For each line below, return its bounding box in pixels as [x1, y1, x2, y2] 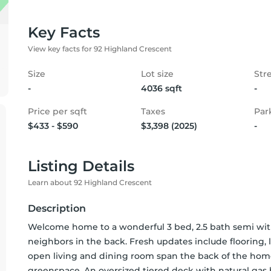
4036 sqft [141, 83, 182, 94]
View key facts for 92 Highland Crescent [28, 44, 172, 53]
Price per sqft [28, 106, 87, 117]
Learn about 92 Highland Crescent [28, 178, 152, 187]
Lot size [141, 68, 174, 79]
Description [28, 203, 86, 214]
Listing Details [28, 157, 134, 175]
